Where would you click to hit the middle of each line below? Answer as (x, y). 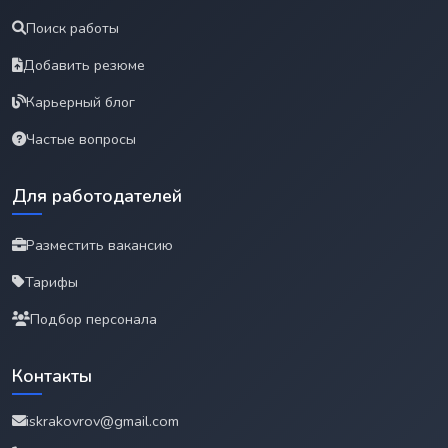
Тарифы (51, 281)
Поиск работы (72, 27)
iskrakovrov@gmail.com (102, 420)
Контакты (52, 375)
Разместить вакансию (99, 244)
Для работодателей (97, 195)
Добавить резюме (84, 64)
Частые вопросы (81, 138)
